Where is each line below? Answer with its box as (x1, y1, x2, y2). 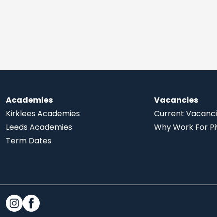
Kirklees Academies (6, 108, 80, 119)
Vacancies (154, 94, 199, 106)
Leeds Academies (6, 121, 72, 133)
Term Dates (6, 135, 51, 146)
